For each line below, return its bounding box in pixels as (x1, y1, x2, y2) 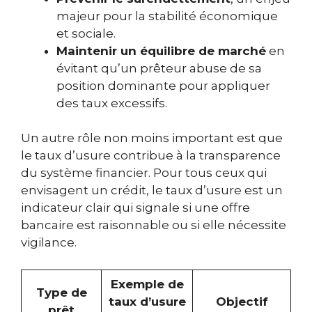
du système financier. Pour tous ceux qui (21, 166, 267, 180)
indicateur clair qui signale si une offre (21, 201, 250, 215)
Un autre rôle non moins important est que (21, 131, 283, 146)
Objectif (215, 294, 268, 309)
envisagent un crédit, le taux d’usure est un (21, 183, 283, 198)
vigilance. (21, 235, 77, 250)
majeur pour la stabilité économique (56, 8, 278, 23)
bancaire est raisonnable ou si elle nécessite (21, 218, 286, 233)
